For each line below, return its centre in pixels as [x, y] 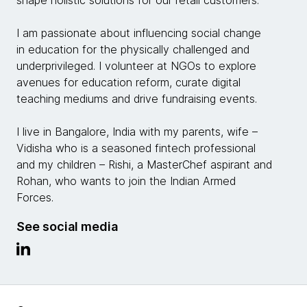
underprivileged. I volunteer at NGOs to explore [136, 66]
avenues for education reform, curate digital [128, 83]
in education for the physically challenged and [133, 50]
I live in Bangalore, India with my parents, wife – [137, 132]
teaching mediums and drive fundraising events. [137, 99]
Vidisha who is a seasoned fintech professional [136, 148]
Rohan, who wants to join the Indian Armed [126, 181]
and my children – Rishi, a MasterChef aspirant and [144, 165]
